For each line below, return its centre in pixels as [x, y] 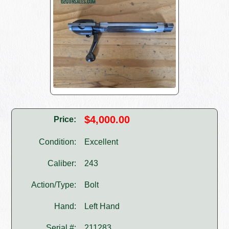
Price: [65, 120]
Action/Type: [54, 185]
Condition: [58, 142]
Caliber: [62, 164]
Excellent [101, 142]
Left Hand [102, 207]
